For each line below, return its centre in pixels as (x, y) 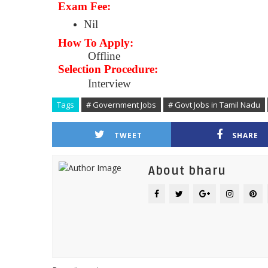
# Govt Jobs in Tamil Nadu (214, 104)
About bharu (187, 171)
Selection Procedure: (108, 69)
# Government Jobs (121, 104)
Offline (89, 56)
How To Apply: (96, 42)
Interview (109, 83)
